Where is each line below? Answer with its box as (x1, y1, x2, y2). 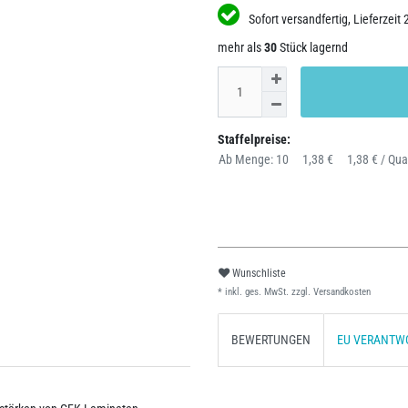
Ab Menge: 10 (219, 152, 289, 167)
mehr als (218, 40, 264, 55)
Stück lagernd (277, 40, 348, 55)
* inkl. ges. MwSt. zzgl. (218, 286, 311, 298)
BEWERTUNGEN (231, 332, 311, 348)
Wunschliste (232, 266, 286, 280)
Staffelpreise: (218, 132, 291, 147)
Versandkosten (311, 286, 371, 298)
